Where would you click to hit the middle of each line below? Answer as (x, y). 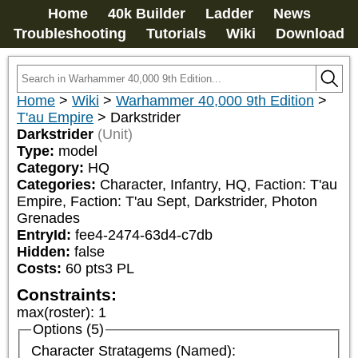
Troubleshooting (70, 34)
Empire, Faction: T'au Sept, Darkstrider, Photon (167, 201)
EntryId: (46, 235)
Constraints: (67, 294)
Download (310, 34)
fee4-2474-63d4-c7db (144, 235)
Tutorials (176, 34)
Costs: (39, 268)
